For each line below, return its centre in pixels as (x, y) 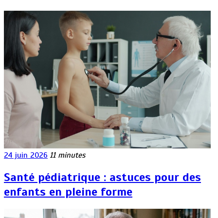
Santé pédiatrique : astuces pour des (102, 177)
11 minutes (67, 155)
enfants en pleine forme (68, 192)
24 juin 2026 (26, 155)
